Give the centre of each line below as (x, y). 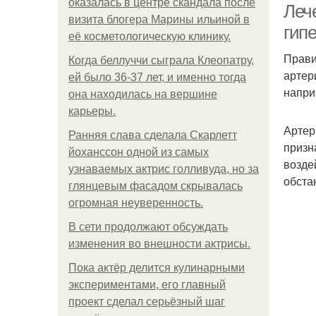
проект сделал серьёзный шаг (147, 302)
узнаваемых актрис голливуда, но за (164, 169)
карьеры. (92, 111)
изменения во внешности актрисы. (159, 244)
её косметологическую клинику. (150, 36)
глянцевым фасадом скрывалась (156, 186)
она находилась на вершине (143, 94)
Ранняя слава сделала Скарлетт (153, 135)
